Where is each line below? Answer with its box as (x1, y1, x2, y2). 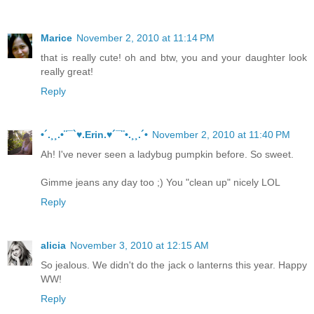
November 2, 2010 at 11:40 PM (152, 128, 290, 140)
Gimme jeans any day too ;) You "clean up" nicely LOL (41, 176, 280, 188)
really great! (41, 65, 93, 77)
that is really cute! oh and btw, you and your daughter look (41, 51, 307, 63)
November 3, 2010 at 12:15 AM (70, 239, 209, 251)
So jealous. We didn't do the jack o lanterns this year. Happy (41, 259, 307, 271)
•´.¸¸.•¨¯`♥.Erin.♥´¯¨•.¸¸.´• (41, 128, 148, 140)
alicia (41, 239, 66, 251)
